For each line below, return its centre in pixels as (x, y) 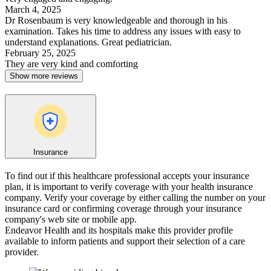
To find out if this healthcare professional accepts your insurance (127, 176)
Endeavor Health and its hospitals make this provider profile (119, 230)
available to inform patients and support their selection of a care (125, 241)
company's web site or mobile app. (71, 220)
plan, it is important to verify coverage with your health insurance (129, 187)
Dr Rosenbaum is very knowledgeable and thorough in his (116, 20)
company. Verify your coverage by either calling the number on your (135, 198)
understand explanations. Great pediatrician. (88, 42)
